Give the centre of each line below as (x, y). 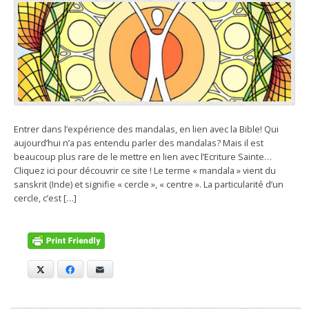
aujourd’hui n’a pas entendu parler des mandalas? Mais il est (139, 143)
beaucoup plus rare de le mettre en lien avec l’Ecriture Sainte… (143, 157)
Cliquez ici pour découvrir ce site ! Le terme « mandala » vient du (145, 171)
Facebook (95, 269)
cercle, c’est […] (45, 198)
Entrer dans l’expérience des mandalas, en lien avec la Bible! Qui (146, 129)
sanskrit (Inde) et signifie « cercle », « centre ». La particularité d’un (149, 185)
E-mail (117, 269)
